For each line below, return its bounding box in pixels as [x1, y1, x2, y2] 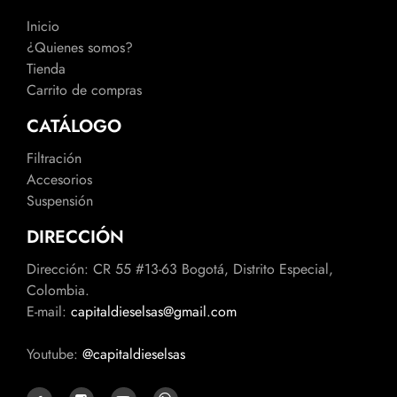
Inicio [27, 16, 59, 37]
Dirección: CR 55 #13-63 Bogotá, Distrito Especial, [27, 259, 333, 280]
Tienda [27, 58, 66, 80]
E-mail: [27, 301, 71, 323]
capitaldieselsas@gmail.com [71, 301, 237, 323]
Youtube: [27, 344, 82, 365]
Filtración [27, 148, 82, 169]
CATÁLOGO [27, 113, 121, 140]
